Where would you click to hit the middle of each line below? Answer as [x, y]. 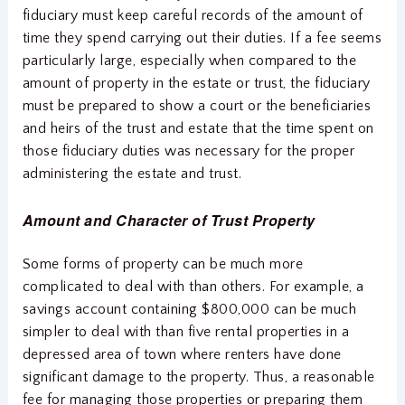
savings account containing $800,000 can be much [189, 309]
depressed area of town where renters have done [182, 354]
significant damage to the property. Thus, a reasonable [198, 377]
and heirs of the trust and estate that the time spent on [198, 129]
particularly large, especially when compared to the [189, 61]
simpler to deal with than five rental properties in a [186, 331]
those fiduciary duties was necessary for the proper [188, 151]
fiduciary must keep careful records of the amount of [193, 16]
